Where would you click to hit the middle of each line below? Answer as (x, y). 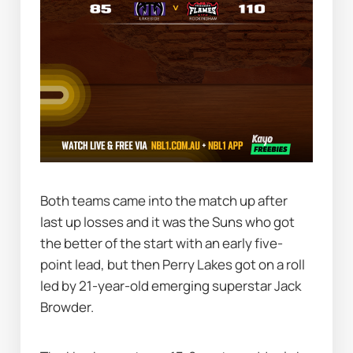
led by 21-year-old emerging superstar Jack (171, 286)
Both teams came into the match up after (164, 201)
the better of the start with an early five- (162, 243)
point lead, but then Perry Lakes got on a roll (173, 265)
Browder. (67, 307)
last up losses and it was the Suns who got (168, 222)
